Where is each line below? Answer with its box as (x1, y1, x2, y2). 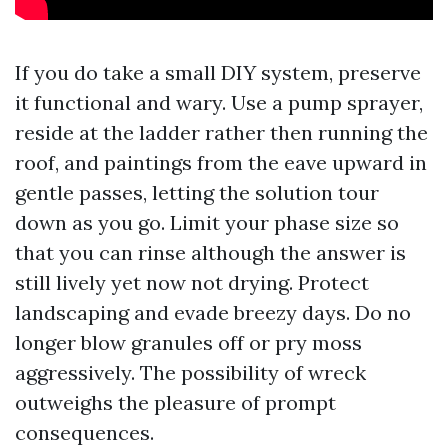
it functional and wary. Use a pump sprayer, (15, 90, 423, 115)
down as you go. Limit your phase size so (15, 210, 399, 235)
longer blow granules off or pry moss (15, 330, 362, 355)
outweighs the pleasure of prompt (15, 390, 336, 415)
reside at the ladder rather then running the (15, 120, 428, 145)
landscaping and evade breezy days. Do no (15, 300, 411, 325)
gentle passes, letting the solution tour (15, 180, 379, 205)
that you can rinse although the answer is (15, 240, 406, 265)
